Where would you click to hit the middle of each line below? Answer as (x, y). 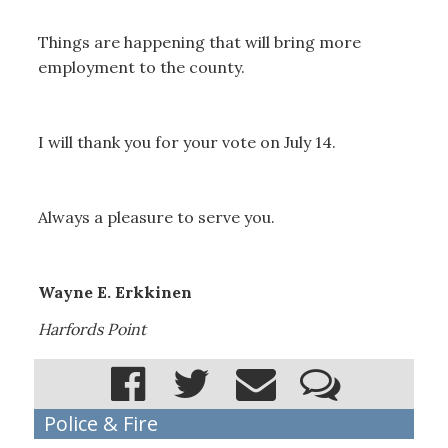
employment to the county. (143, 66)
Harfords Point (91, 329)
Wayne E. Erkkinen (116, 291)
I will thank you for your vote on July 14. (188, 141)
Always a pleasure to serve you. (158, 216)
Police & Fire (100, 423)
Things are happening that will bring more (199, 41)
